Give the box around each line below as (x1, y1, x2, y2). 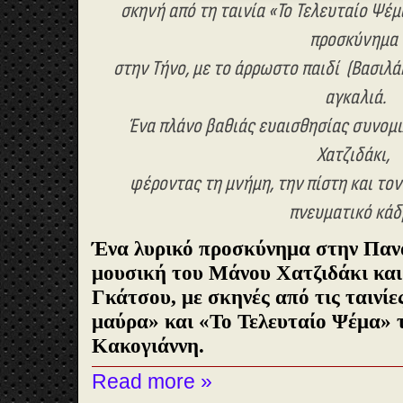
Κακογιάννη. (92, 333, 204, 357)
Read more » (92, 369, 212, 393)
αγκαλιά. (325, 85, 386, 110)
